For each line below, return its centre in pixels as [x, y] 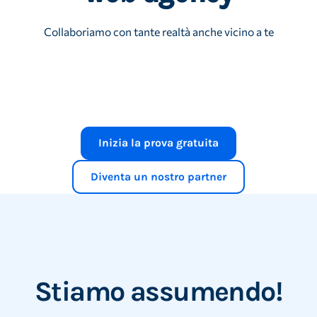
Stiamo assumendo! [158, 291]
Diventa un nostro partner [158, 177]
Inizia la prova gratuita [158, 143]
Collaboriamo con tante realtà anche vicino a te [158, 31]
